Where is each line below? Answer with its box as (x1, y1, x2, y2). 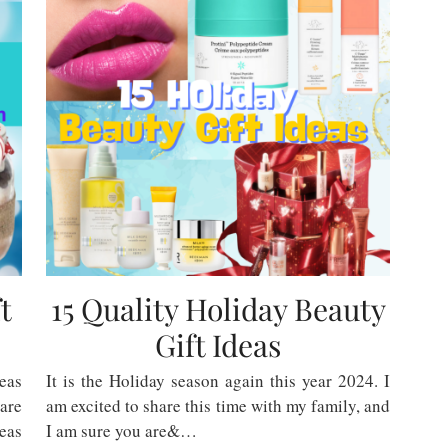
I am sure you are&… (46, 419, 197, 442)
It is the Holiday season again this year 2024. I (46, 369, 390, 392)
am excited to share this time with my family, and (46, 394, 390, 417)
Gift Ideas (155, 325, 281, 365)
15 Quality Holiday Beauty (50, 289, 386, 329)
